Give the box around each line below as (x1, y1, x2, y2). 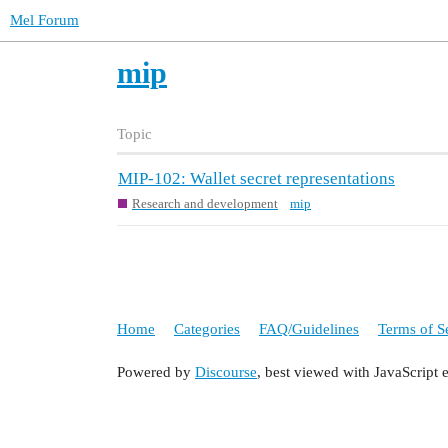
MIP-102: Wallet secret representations (118, 169, 395, 189)
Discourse (195, 364, 257, 381)
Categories (174, 320, 240, 337)
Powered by (117, 364, 195, 381)
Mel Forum (10, 12, 79, 28)
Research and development (132, 195, 278, 211)
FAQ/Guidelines (259, 320, 359, 337)
